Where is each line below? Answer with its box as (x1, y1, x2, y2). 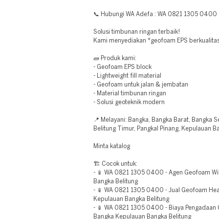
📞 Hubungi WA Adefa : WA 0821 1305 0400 (93, 12, 217, 17)
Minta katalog (93, 144, 130, 149)
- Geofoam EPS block (93, 65, 152, 70)
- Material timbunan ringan (93, 91, 166, 96)
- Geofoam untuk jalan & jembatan (93, 82, 188, 88)
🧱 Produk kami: (93, 56, 136, 61)
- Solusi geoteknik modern (93, 100, 165, 105)
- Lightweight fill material (93, 73, 161, 79)
